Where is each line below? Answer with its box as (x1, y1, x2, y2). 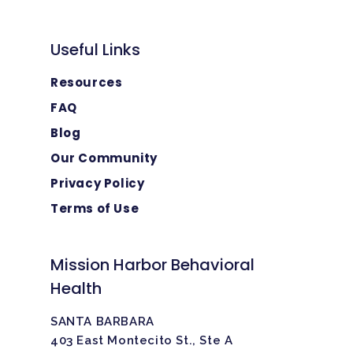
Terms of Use (50, 200, 139, 217)
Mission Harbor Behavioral (50, 254, 255, 277)
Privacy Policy (50, 175, 145, 192)
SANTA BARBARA (50, 314, 154, 329)
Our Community (50, 150, 158, 167)
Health (50, 277, 102, 300)
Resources (50, 74, 123, 91)
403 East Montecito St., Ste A (50, 333, 233, 348)
